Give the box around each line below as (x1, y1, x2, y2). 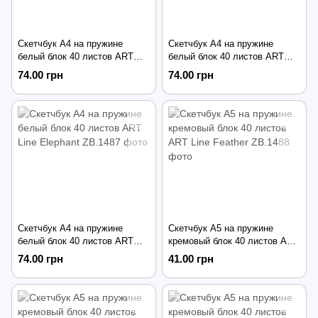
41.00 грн (168, 253, 214, 265)
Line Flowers (18, 64, 70, 75)
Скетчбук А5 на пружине (168, 223, 273, 234)
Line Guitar (168, 64, 213, 75)
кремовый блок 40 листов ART (168, 236, 299, 247)
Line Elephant (18, 248, 74, 260)
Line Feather (168, 248, 219, 260)
